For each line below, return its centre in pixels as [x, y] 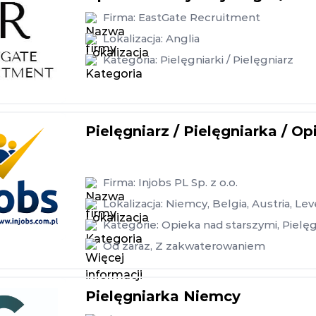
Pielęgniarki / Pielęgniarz [227, 60]
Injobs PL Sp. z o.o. [188, 182]
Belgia [230, 203]
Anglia [183, 38]
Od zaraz [127, 246]
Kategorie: [132, 225]
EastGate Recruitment [199, 17]
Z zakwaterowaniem [210, 246]
